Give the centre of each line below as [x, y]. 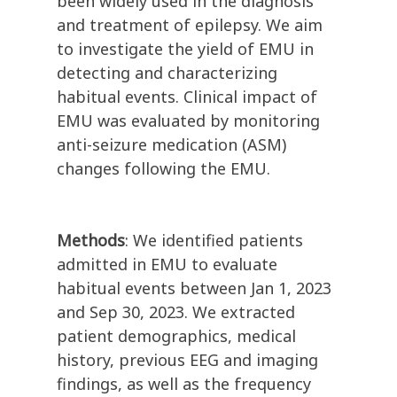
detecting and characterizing [167, 73]
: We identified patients [214, 241]
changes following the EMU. [163, 169]
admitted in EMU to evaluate [167, 265]
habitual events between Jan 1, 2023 [194, 288]
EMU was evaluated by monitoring [188, 121]
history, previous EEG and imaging [187, 360]
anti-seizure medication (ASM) [171, 145]
